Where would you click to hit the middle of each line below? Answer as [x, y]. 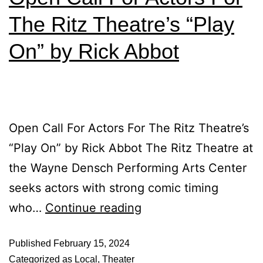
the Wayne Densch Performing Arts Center [128, 168]
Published [31, 243]
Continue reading [93, 208]
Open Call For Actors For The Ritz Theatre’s [129, 128]
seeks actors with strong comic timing [114, 188]
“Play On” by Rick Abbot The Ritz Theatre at [131, 148]
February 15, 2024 [92, 243]
